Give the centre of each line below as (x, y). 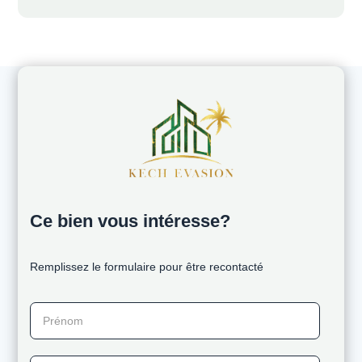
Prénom (57, 313)
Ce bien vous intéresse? (130, 221)
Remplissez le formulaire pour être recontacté (147, 267)
